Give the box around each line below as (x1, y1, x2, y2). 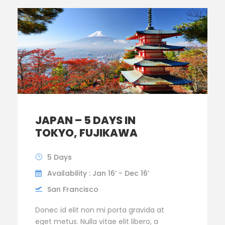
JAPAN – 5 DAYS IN (35, 113, 136, 128)
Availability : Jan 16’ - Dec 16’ (47, 168, 149, 179)
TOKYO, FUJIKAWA (35, 126, 138, 141)
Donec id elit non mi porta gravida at (35, 205, 164, 215)
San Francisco (47, 184, 98, 195)
